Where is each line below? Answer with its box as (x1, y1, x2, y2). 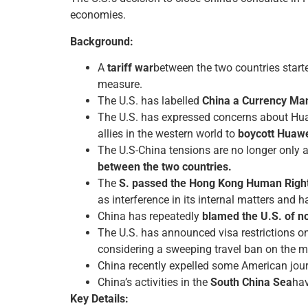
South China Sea (210, 275, 292, 289)
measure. (98, 77, 142, 91)
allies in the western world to (98, 126, 238, 140)
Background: (70, 34, 133, 48)
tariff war (107, 60, 153, 74)
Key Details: (70, 291, 129, 305)
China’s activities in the (98, 275, 210, 289)
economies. (70, 8, 126, 22)
